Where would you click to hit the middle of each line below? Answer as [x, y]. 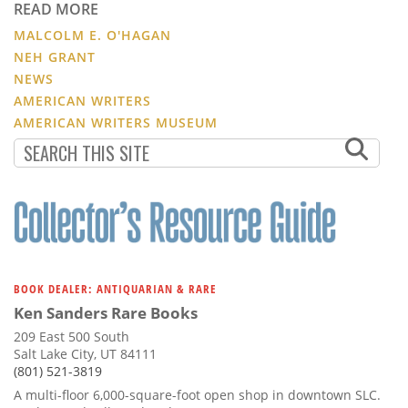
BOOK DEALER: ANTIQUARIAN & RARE [115, 288]
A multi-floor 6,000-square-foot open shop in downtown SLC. [197, 394]
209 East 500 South [71, 336]
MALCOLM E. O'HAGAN [92, 35]
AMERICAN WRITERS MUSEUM [116, 122]
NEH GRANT [55, 56]
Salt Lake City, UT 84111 [85, 353]
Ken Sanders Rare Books [106, 312]
